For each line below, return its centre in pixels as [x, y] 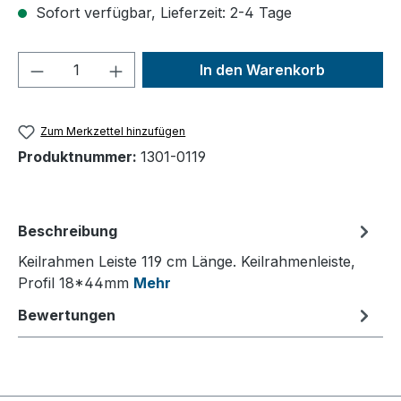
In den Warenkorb [263, 70]
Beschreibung [68, 231]
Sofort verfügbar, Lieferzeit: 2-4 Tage [162, 13]
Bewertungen [67, 316]
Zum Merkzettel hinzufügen [113, 131]
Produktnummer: [79, 157]
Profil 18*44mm [76, 283]
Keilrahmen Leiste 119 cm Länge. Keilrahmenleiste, [187, 262]
